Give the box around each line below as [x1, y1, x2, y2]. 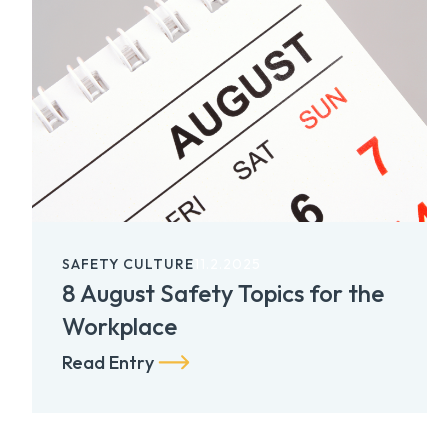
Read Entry [62, 351, 154, 375]
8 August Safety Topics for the [62, 277, 384, 308]
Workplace [62, 310, 177, 341]
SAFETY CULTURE [62, 254, 194, 273]
